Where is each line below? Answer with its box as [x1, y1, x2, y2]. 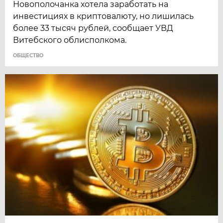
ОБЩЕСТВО [13, 52, 44, 59]
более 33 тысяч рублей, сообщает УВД [13, 23, 174, 33]
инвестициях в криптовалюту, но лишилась [13, 11, 194, 21]
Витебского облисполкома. [13, 35, 127, 45]
